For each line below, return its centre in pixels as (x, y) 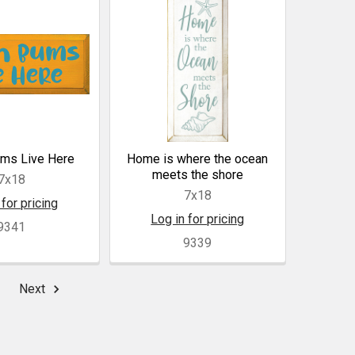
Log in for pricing (198, 219)
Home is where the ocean (198, 159)
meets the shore (197, 175)
